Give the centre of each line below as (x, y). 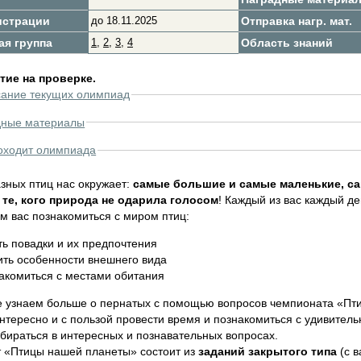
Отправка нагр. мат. (297, 21)
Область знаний (287, 43)
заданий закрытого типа (268, 352)
